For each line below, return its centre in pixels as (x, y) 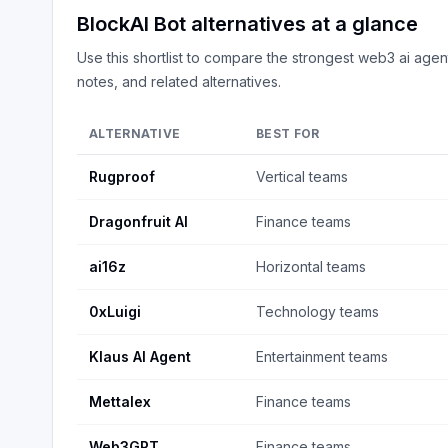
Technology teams (317, 311)
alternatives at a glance (302, 24)
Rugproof (122, 176)
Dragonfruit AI (138, 221)
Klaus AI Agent (140, 356)
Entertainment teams (322, 356)
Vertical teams (302, 176)
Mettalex (120, 401)
